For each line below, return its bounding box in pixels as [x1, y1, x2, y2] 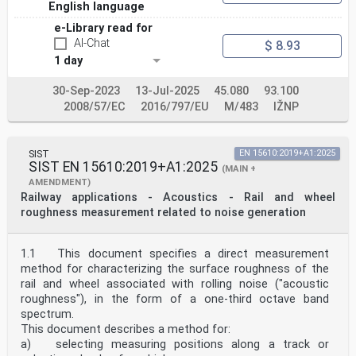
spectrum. [21, 308, 74, 322]
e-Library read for [54, 21, 153, 36]
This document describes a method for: [21, 323, 230, 337]
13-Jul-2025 [135, 84, 199, 99]
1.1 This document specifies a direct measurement [21, 247, 329, 261]
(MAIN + [222, 164, 256, 175]
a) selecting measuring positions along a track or [21, 338, 329, 352]
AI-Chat [74, 37, 110, 51]
